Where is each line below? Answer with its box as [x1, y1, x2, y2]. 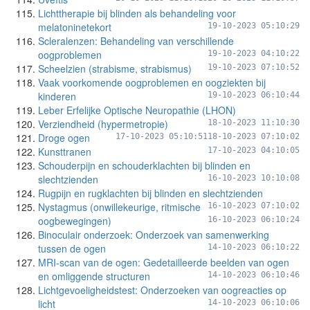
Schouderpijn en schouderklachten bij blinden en [38, 158, 250, 172]
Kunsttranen [38, 145, 91, 158]
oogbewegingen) [38, 214, 111, 228]
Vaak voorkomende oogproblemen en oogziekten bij [38, 75, 266, 89]
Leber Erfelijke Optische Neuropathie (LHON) [38, 103, 236, 117]
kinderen [38, 89, 76, 103]
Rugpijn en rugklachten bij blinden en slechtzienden [38, 186, 263, 200]
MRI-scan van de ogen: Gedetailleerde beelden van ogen [38, 255, 289, 269]
